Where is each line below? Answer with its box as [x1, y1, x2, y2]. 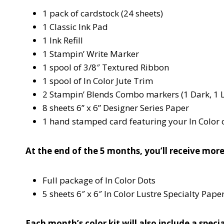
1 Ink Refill [42, 34, 83, 46]
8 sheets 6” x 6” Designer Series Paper [42, 101, 189, 113]
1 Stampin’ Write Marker [42, 47, 139, 59]
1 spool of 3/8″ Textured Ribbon [42, 61, 169, 73]
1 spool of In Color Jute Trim [42, 74, 153, 86]
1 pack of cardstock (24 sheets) [42, 7, 163, 19]
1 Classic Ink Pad [42, 20, 108, 32]
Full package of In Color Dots [42, 174, 155, 186]
